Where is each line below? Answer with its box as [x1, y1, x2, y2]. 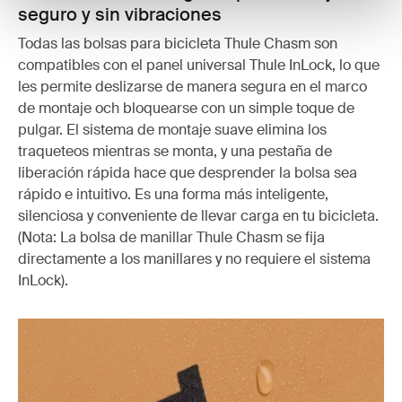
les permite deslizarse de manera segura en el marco [18, 76, 367, 96]
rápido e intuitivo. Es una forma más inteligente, [18, 184, 328, 204]
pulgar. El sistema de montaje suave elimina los [18, 119, 327, 139]
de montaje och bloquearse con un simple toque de [18, 98, 354, 118]
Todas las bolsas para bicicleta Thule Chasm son [18, 33, 337, 53]
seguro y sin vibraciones [18, 2, 222, 26]
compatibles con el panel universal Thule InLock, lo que [18, 55, 380, 74]
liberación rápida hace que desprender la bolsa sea [18, 162, 357, 182]
